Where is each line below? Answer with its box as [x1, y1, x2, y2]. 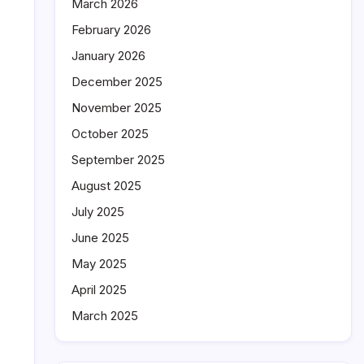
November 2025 [71, 100, 162, 115]
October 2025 [71, 126, 149, 141]
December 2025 [71, 74, 162, 89]
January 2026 [71, 48, 145, 63]
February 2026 [71, 22, 151, 37]
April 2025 [71, 282, 127, 297]
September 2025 [71, 152, 165, 167]
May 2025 [71, 256, 127, 271]
